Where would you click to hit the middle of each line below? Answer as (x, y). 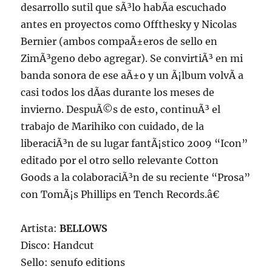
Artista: (40, 228)
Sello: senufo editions (73, 262)
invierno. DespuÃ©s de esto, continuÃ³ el (121, 109)
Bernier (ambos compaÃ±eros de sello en (119, 41)
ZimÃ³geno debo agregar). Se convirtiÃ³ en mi (132, 58)
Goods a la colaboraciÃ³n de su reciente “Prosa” (136, 177)
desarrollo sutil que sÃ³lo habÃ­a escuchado (124, 7)
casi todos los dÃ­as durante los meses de (118, 92)
